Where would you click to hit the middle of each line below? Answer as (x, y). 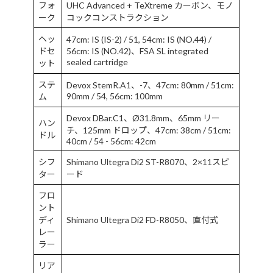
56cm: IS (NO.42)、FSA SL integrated (137, 51)
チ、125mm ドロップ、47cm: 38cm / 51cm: (149, 130)
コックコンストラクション (118, 17)
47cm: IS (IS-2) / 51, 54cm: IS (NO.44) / (139, 39)
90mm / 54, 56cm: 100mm (115, 96)
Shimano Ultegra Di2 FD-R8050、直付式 (142, 219)
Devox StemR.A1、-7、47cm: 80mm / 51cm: (150, 85)
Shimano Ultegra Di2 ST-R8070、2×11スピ (148, 161)
